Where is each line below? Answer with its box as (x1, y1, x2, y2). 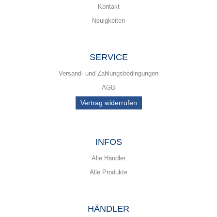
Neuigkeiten (92, 17, 125, 24)
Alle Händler (92, 155, 125, 162)
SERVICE (89, 52, 128, 62)
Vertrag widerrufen (80, 99, 137, 107)
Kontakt (97, 3, 120, 10)
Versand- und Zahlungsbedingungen (59, 70, 158, 77)
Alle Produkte (90, 169, 127, 176)
